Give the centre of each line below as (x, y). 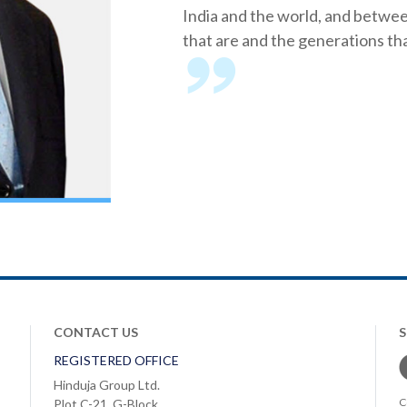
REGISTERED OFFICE (116, 360)
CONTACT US (96, 332)
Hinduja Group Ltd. (107, 384)
